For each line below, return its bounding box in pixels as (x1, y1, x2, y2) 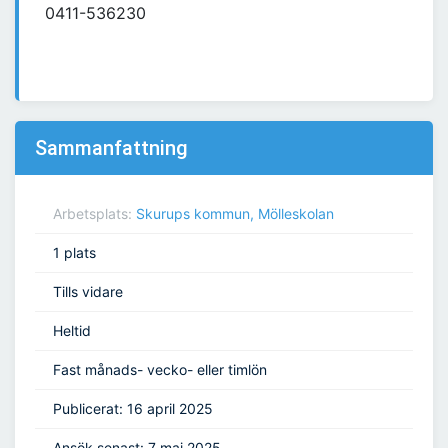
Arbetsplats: (53, 205, 136, 223)
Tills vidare (53, 283, 123, 301)
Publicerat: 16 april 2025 (53, 400, 213, 418)
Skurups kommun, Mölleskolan (136, 205, 334, 223)
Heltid (53, 322, 91, 340)
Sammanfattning (35, 136, 188, 161)
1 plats (53, 244, 96, 262)
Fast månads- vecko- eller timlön (53, 361, 267, 379)
